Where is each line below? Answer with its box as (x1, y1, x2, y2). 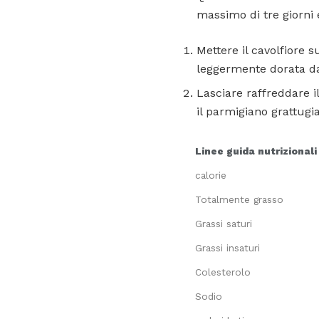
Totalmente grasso (195, 194, 283, 206)
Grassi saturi (195, 218, 252, 230)
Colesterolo (195, 266, 251, 278)
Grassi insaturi (195, 242, 260, 254)
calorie (195, 169, 226, 182)
